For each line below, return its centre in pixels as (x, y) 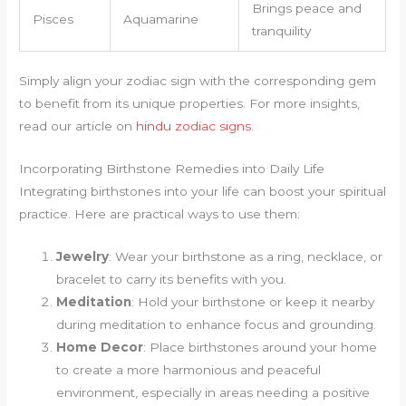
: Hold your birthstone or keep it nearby (253, 302)
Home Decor (100, 347)
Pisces (53, 19)
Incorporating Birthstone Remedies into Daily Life (172, 169)
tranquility (281, 30)
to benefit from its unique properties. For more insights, (190, 104)
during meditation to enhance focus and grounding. (217, 324)
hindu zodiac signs (194, 126)
